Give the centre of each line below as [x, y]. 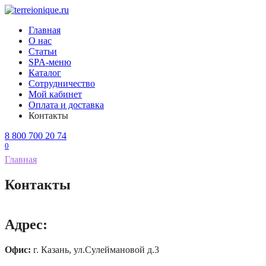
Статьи [43, 51]
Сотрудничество [62, 83]
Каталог [45, 73]
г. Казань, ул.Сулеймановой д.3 [95, 249]
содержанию [30, 31]
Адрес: [26, 225]
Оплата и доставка [66, 105]
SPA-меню [50, 62]
